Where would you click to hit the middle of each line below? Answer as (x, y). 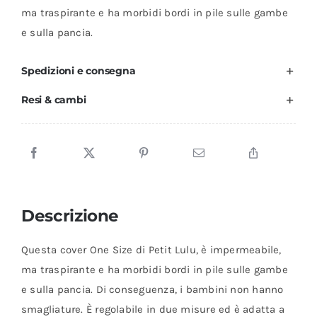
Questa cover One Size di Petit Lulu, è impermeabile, (151, 250)
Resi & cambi (53, 100)
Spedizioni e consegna (78, 71)
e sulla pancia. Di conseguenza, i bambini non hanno (152, 290)
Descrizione (70, 216)
